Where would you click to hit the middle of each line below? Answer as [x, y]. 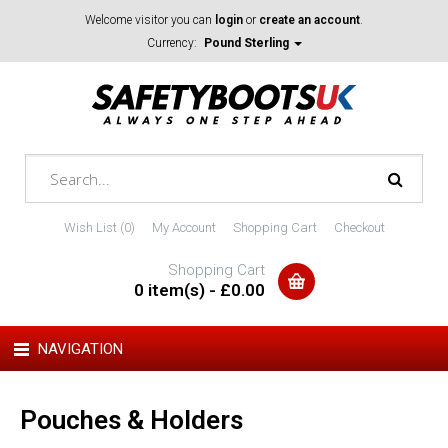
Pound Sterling [248, 43]
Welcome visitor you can [150, 20]
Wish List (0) [99, 227]
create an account [309, 20]
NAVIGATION [80, 349]
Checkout [359, 227]
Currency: [173, 43]
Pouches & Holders [131, 420]
